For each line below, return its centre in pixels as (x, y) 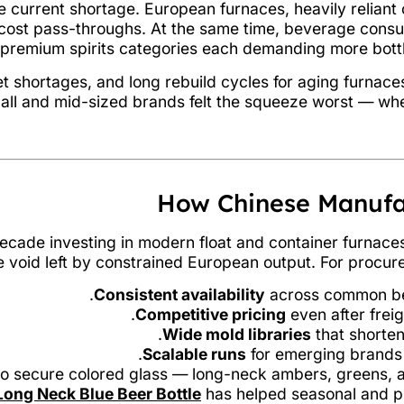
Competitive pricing (211, 315)
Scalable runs (194, 354)
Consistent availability (179, 295)
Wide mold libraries (237, 335)
